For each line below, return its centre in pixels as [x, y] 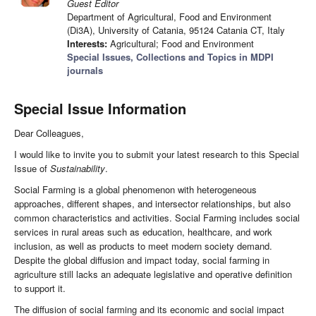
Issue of [32, 169]
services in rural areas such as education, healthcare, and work [143, 232]
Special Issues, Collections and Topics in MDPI [170, 57]
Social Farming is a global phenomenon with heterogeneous [135, 190]
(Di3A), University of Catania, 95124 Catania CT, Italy [176, 30]
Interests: [87, 44]
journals [85, 71]
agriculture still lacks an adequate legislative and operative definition [153, 274]
